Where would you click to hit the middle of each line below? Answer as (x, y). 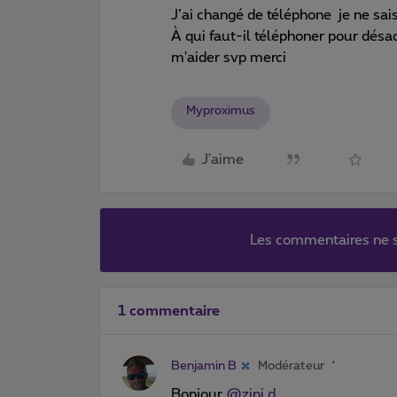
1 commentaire (169, 311)
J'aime (222, 160)
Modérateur (292, 366)
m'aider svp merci (230, 57)
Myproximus (221, 110)
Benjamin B (204, 366)
